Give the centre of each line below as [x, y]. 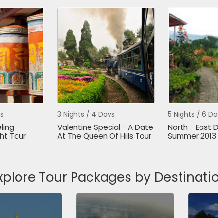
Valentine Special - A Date [105, 127]
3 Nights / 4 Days [86, 114]
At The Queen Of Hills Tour [104, 136]
